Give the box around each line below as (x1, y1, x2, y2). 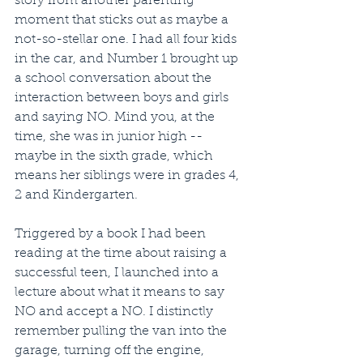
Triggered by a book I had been (15, 228, 209, 241)
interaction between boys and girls (15, 92, 232, 105)
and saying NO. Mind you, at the (15, 111, 218, 124)
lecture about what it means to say (15, 286, 228, 299)
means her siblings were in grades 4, (15, 169, 242, 182)
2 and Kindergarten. (15, 189, 141, 202)
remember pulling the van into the (15, 325, 230, 338)
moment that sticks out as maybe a (15, 14, 232, 27)
